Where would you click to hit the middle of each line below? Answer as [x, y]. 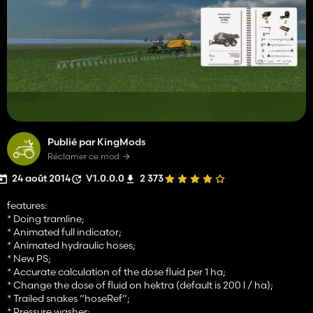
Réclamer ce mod [83, 156]
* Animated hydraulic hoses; [71, 245]
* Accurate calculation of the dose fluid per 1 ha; [116, 271]
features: [27, 205]
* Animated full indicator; [64, 232]
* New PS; [29, 258]
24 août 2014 [41, 178]
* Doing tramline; [46, 218]
